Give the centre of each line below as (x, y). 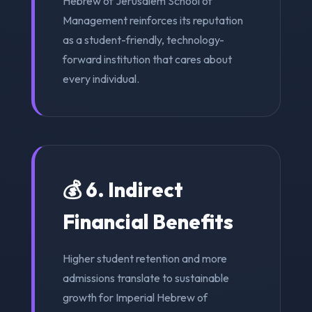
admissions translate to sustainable (146, 278)
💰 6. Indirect (123, 189)
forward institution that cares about (147, 59)
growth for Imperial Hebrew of (135, 297)
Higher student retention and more (145, 258)
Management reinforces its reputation (153, 20)
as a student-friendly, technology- (143, 39)
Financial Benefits (148, 221)
